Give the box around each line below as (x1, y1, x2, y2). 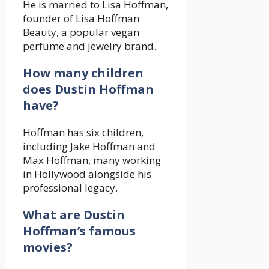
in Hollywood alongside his (23, 167, 151, 181)
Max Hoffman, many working (23, 153, 161, 168)
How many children (23, 65, 144, 82)
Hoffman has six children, (23, 125, 144, 140)
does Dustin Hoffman (23, 81, 154, 98)
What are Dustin (23, 207, 125, 223)
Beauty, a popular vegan (23, 25, 139, 40)
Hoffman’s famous (23, 223, 136, 240)
